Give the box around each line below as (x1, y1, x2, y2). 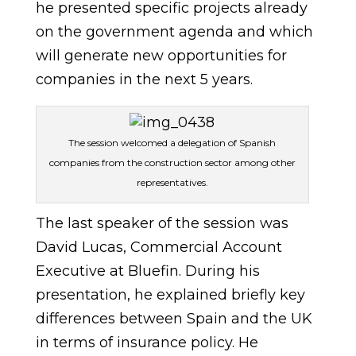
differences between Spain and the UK (35, 310, 312, 327)
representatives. (136, 176, 208, 188)
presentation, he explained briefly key (35, 286, 305, 304)
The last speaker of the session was (35, 215, 288, 232)
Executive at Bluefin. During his (35, 262, 260, 280)
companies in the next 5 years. (35, 71, 253, 88)
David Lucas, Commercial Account (35, 238, 282, 256)
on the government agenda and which (35, 23, 313, 41)
